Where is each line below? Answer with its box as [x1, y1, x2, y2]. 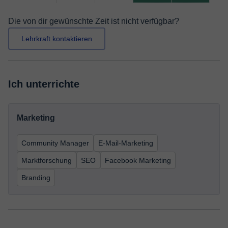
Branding [21, 174, 50, 182]
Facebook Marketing [105, 156, 171, 164]
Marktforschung [21, 156, 72, 164]
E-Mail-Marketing [98, 139, 153, 147]
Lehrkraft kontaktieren [21, 35, 92, 43]
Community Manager [21, 139, 89, 147]
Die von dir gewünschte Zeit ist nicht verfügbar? [8, 17, 179, 25]
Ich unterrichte [8, 78, 79, 90]
